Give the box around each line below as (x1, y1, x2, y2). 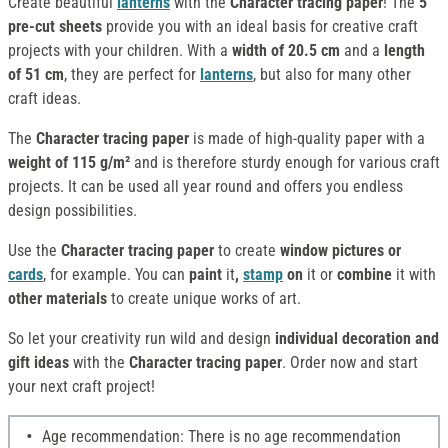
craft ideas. (8, 89, 81, 109)
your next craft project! (8, 377, 155, 397)
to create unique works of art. (107, 289, 301, 309)
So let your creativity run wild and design (8, 329, 275, 349)
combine (337, 265, 392, 285)
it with (392, 265, 436, 285)
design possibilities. (8, 201, 137, 221)
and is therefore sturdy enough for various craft (130, 153, 440, 173)
